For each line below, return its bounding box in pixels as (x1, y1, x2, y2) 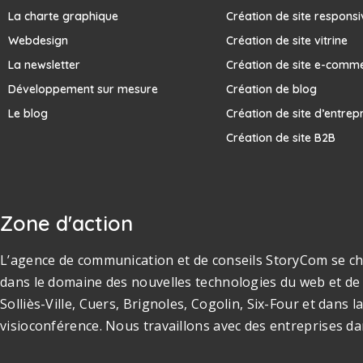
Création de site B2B (225, 130, 335, 146)
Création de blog (225, 82, 317, 97)
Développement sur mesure (8, 82, 158, 97)
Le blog (8, 106, 48, 122)
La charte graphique (8, 9, 118, 24)
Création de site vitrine (225, 33, 348, 49)
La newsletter (8, 58, 80, 73)
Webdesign (8, 33, 68, 49)
